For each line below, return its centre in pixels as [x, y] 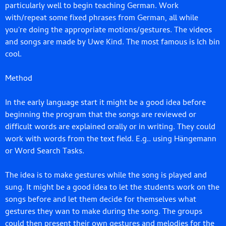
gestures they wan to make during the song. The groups [104, 213]
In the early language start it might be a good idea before [105, 104]
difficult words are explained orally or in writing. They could [110, 128]
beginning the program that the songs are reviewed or [101, 116]
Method [19, 79]
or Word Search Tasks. [46, 152]
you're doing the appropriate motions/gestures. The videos [108, 31]
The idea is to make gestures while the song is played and [106, 176]
